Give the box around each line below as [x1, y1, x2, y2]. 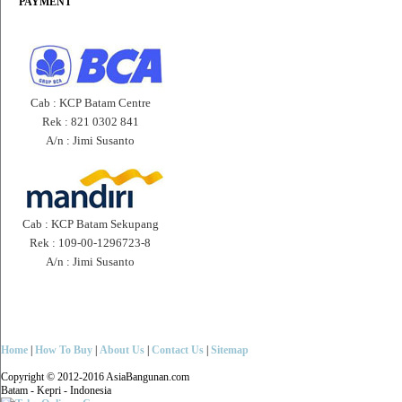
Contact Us [152, 344, 204, 356]
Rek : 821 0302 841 [42, 115, 139, 128]
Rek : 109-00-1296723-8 [30, 236, 152, 249]
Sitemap [211, 344, 249, 356]
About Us [100, 344, 144, 356]
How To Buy [35, 344, 92, 356]
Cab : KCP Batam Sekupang [22, 217, 159, 231]
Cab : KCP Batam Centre [31, 96, 151, 109]
